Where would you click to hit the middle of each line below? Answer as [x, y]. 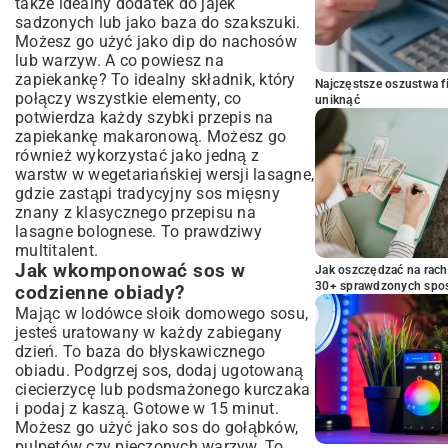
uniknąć [337, 100]
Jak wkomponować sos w [130, 271]
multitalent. [56, 250]
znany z [45, 212]
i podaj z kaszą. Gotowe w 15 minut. [147, 408]
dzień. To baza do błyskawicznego [140, 351]
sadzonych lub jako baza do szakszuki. [158, 22]
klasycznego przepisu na [166, 212]
